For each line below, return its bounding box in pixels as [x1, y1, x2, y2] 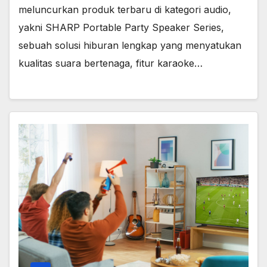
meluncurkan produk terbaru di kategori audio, [18, 3, 231, 15]
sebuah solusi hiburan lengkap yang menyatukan [18, 39, 241, 51]
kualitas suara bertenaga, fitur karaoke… [18, 57, 203, 69]
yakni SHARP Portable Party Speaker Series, [18, 21, 224, 33]
